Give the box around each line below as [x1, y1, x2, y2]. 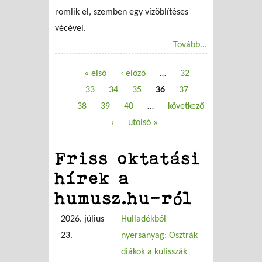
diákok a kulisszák [121, 247, 187, 257]
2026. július [61, 214, 104, 224]
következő [167, 101, 204, 111]
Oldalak [55, 70, 93, 82]
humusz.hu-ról [55, 188, 193, 208]
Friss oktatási [55, 148, 201, 168]
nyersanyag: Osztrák [121, 230, 198, 240]
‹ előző [120, 68, 146, 78]
